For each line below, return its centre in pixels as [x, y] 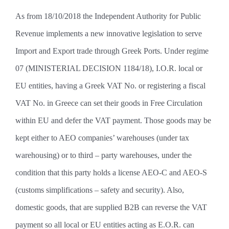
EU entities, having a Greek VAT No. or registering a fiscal [110, 86]
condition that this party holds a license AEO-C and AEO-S [111, 173]
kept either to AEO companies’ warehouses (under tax [102, 138]
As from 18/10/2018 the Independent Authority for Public [108, 16]
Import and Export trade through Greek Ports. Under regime [112, 51]
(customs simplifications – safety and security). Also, [99, 190]
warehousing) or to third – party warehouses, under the [103, 155]
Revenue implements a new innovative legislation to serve [108, 33]
